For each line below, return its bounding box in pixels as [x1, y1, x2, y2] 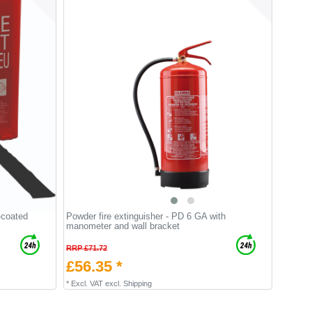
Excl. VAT [70, 279, 103, 288]
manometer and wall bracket [65, 220, 180, 231]
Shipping [123, 279, 152, 288]
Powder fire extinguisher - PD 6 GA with [65, 210, 226, 221]
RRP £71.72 [65, 243, 107, 252]
